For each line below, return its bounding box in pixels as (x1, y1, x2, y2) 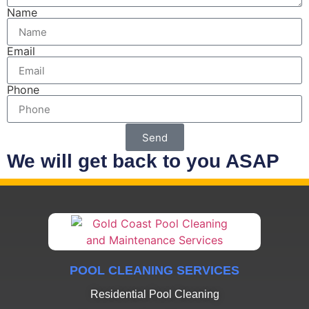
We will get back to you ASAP (7, 150, 279, 172)
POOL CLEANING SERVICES (70, 263, 239, 278)
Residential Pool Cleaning (90, 288, 219, 301)
